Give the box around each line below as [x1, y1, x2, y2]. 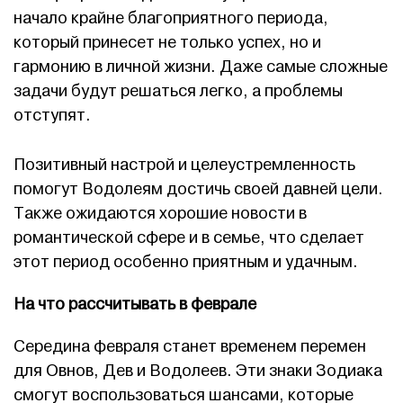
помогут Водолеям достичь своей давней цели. [13, 178, 383, 200]
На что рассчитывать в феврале [13, 293, 256, 315]
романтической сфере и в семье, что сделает [13, 227, 364, 248]
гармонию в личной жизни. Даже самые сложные [13, 56, 388, 77]
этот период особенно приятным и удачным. [13, 251, 358, 273]
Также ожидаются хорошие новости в [13, 202, 307, 224]
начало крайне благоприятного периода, [13, 7, 328, 29]
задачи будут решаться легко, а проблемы [13, 80, 343, 102]
